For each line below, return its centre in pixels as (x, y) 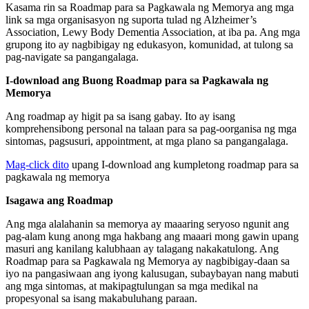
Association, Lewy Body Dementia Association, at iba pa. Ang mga (153, 32)
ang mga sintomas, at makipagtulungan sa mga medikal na (132, 286)
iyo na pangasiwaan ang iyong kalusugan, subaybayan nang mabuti (152, 273)
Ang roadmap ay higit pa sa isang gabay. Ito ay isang (120, 116)
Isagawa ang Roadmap (59, 200)
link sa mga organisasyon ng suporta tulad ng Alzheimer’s (131, 19)
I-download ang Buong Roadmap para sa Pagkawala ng (137, 80)
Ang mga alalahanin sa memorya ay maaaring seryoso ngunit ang (147, 223)
